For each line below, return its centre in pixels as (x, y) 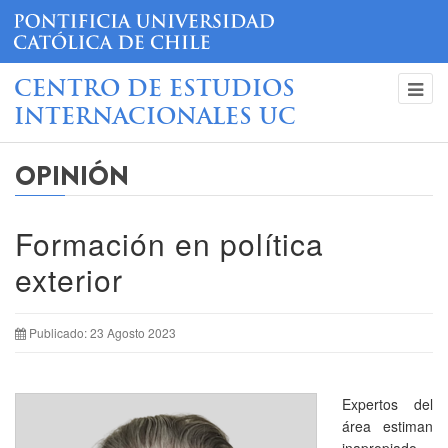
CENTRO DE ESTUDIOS (154, 90)
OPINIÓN (72, 176)
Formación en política (169, 243)
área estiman (387, 425)
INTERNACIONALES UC (155, 118)
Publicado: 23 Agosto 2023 (102, 332)
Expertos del (387, 403)
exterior (69, 279)
